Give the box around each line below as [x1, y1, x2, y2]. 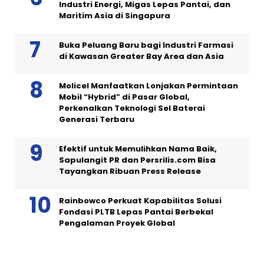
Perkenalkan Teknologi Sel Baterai [59, 103, 205, 114]
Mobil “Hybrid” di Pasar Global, [59, 91, 190, 103]
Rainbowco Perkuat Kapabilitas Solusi [59, 195, 222, 207]
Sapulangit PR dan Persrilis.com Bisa [59, 154, 216, 166]
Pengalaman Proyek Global [59, 217, 175, 229]
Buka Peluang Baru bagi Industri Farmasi [59, 39, 233, 51]
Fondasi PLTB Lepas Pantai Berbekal [59, 206, 213, 218]
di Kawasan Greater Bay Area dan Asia [59, 51, 224, 62]
